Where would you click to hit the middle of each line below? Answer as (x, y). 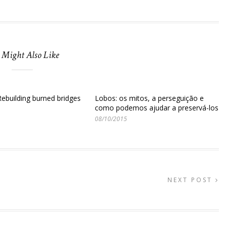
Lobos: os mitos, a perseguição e (149, 98)
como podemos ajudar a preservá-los (157, 108)
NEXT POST (191, 180)
